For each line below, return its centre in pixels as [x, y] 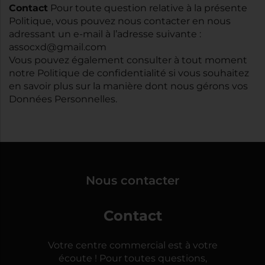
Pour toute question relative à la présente [148, 8]
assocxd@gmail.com [58, 47]
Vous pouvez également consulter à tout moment [128, 60]
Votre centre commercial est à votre [132, 245]
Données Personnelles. [63, 99]
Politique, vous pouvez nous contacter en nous [120, 21]
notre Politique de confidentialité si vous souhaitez [129, 73]
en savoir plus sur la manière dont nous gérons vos [128, 86]
